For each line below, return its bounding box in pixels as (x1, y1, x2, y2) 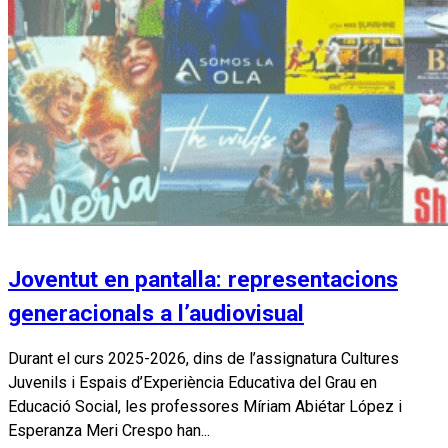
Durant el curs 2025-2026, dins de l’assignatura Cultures (8, 348, 399, 368)
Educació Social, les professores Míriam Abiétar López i (8, 396, 402, 416)
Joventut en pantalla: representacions (8, 265, 398, 293)
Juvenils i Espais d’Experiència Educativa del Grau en (8, 372, 377, 392)
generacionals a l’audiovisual (8, 299, 304, 327)
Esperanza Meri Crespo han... (8, 420, 210, 440)
